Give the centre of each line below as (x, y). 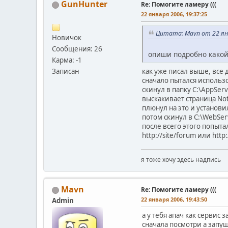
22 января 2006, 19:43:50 (174, 199)
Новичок (67, 38)
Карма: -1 (67, 60)
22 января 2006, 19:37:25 (174, 14)
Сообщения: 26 (77, 49)
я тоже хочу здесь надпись (181, 159)
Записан (65, 72)
